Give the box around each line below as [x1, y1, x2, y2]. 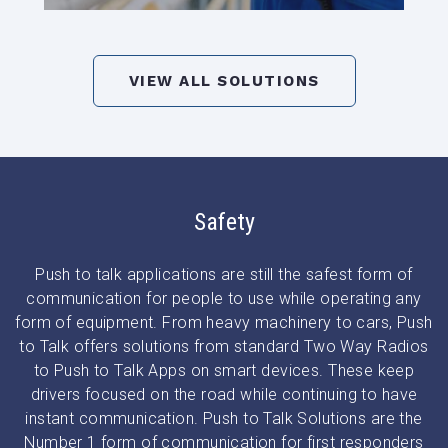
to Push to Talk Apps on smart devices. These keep [33, 361, 415, 381]
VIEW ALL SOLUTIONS [128, 72, 320, 91]
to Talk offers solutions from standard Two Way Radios [19, 337, 429, 357]
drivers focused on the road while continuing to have [30, 385, 418, 405]
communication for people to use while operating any [26, 289, 422, 309]
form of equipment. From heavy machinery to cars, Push [15, 313, 433, 333]
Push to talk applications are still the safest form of [35, 265, 413, 285]
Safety [193, 208, 255, 237]
